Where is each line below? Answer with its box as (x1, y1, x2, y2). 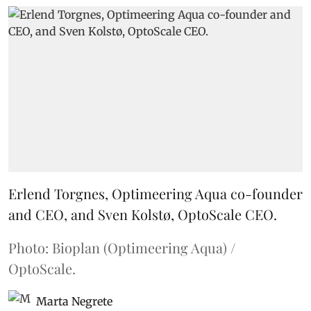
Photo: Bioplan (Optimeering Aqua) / (8, 237, 235, 257)
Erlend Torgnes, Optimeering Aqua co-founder (8, 183, 303, 203)
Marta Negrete (36, 294, 112, 308)
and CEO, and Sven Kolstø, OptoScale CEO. (8, 204, 277, 224)
